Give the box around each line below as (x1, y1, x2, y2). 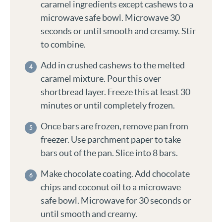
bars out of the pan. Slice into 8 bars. (41, 148, 178, 159)
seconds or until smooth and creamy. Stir (41, 26, 196, 37)
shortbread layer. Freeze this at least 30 (41, 87, 190, 98)
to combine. (41, 39, 86, 50)
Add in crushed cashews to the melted (41, 60, 185, 71)
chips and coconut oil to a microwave (41, 182, 181, 193)
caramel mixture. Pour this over (41, 73, 161, 84)
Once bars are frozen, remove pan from (41, 121, 188, 132)
